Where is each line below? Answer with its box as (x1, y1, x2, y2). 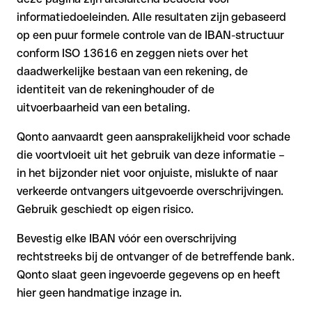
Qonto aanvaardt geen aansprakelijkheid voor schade (17, 130, 290, 144)
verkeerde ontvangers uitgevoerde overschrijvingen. (17, 185, 283, 198)
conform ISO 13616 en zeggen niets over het (17, 47, 249, 61)
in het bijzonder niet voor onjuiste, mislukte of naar (17, 166, 278, 180)
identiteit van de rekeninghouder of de (17, 83, 214, 97)
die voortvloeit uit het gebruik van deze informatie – (17, 148, 285, 162)
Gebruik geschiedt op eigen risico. (17, 203, 194, 217)
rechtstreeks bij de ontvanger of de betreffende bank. (17, 250, 295, 264)
